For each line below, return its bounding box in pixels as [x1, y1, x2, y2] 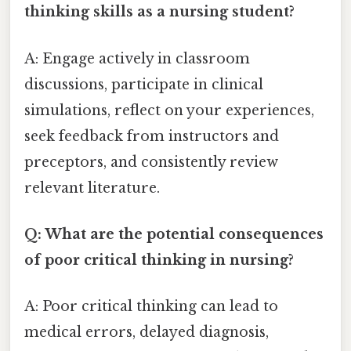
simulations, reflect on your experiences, [24, 101, 314, 119]
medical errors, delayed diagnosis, [24, 324, 269, 342]
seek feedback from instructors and [24, 127, 279, 145]
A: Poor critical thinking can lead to [24, 298, 278, 316]
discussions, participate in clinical [24, 75, 263, 93]
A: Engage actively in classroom [24, 49, 250, 67]
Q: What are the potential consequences [24, 225, 324, 243]
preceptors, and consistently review [24, 153, 278, 171]
